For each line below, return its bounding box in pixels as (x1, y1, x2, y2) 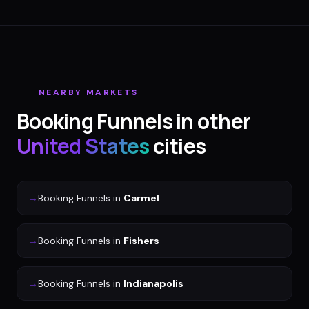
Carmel (123, 191, 159, 204)
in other (172, 106, 250, 135)
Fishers (123, 234, 159, 247)
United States (17, 131, 150, 160)
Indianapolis (123, 277, 183, 290)
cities (149, 131, 206, 160)
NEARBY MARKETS (39, 86, 139, 98)
